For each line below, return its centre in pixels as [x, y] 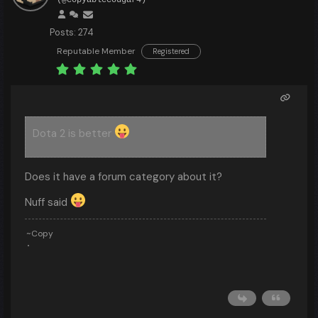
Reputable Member [96, 51]
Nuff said [48, 202]
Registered [171, 51]
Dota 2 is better [73, 133]
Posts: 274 [72, 32]
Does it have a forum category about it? [124, 177]
